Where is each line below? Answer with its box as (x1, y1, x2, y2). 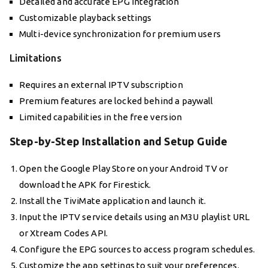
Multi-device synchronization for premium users (19, 29, 221, 39)
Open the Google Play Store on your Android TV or (19, 163, 229, 174)
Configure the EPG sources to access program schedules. (19, 244, 255, 255)
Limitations (10, 52, 62, 64)
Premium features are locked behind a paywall (19, 96, 214, 106)
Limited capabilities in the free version (19, 112, 182, 123)
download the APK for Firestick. (19, 179, 151, 190)
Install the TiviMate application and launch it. (19, 196, 206, 206)
